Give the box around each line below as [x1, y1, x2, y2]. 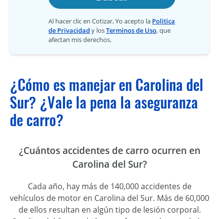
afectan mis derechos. [48, 35, 111, 44]
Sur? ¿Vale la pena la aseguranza [10, 92, 198, 113]
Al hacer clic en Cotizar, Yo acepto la [48, 17, 152, 26]
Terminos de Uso [106, 26, 156, 35]
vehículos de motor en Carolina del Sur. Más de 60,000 [10, 193, 209, 204]
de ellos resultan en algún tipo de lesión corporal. [18, 204, 201, 216]
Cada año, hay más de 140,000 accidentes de [27, 181, 192, 192]
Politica [152, 17, 175, 26]
